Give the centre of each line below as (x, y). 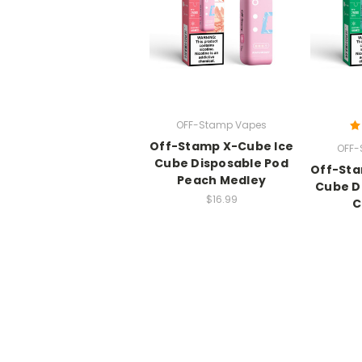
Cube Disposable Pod (221, 164)
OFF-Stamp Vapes (221, 125)
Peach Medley (221, 181)
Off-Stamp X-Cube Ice (221, 147)
